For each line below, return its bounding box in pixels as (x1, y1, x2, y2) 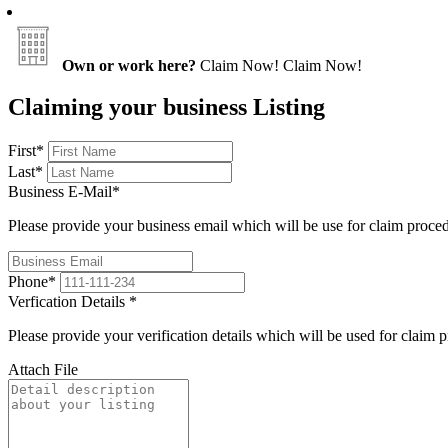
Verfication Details (8, 293, 129, 311)
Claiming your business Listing (8, 94, 325, 121)
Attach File (8, 361, 78, 379)
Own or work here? (62, 56, 196, 74)
